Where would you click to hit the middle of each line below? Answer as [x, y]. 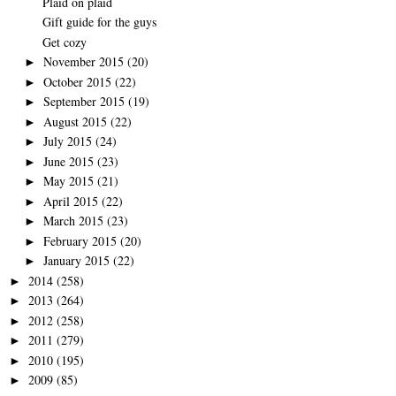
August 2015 [75, 121]
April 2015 [70, 201]
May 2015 [68, 181]
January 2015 [76, 261]
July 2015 [67, 141]
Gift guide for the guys [99, 22]
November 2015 [83, 62]
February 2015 [80, 240]
